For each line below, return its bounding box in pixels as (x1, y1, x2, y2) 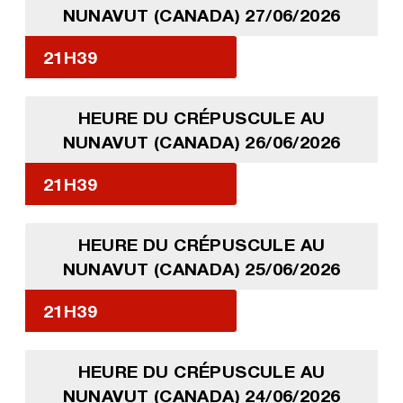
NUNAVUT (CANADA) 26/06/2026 (62, 130, 341, 152)
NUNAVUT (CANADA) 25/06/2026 (62, 257, 341, 279)
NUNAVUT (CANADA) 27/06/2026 (62, 4, 341, 25)
